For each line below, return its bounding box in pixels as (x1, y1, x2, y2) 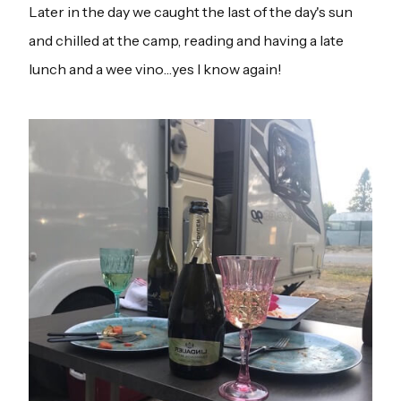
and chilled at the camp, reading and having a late (29, 31, 344, 50)
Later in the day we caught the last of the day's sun (29, 3, 353, 21)
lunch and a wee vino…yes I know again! (29, 60, 282, 79)
